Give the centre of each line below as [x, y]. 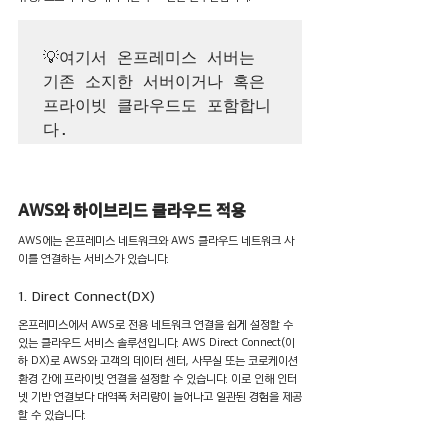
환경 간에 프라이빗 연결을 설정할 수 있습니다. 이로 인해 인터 [157, 378]
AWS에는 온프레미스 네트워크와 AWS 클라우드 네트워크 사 [156, 240]
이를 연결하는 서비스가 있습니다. [93, 258]
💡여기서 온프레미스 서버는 [149, 58]
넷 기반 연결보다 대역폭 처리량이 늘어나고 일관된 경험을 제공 [160, 396]
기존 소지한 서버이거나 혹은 [154, 82]
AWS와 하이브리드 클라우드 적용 [132, 210]
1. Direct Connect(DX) [86, 296]
